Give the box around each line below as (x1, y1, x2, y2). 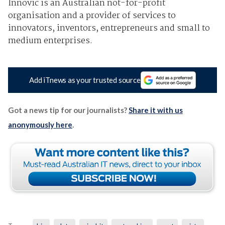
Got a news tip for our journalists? (8, 105, 129, 115)
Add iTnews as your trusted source (29, 75, 141, 85)
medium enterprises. (8, 34, 92, 48)
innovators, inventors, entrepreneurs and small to (8, 21, 210, 35)
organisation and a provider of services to (8, 9, 176, 23)
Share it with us (128, 105, 183, 115)
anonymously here (8, 120, 72, 129)
